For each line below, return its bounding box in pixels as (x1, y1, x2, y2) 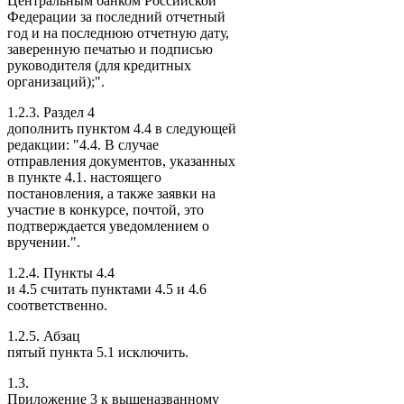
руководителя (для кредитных (7, 57, 191, 73)
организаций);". (7, 73, 105, 89)
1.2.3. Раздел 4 (7, 104, 95, 120)
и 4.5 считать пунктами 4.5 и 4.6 (7, 280, 207, 297)
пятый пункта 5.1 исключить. (7, 344, 188, 360)
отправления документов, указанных (7, 152, 235, 169)
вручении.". (7, 234, 80, 250)
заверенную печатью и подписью (7, 41, 213, 57)
